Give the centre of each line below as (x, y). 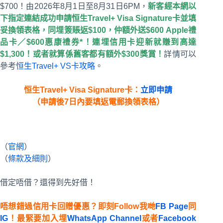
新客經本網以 (172, 6)
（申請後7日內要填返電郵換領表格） (98, 102)
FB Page (172, 207)
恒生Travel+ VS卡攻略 (56, 66)
